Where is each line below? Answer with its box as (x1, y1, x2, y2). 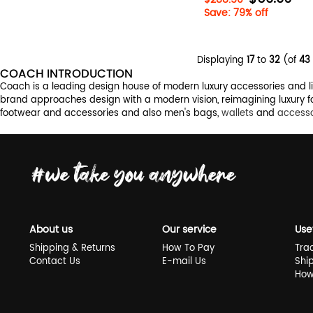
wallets (221, 106, 254, 121)
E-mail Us (162, 254, 206, 269)
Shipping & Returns (29, 241, 115, 256)
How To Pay (162, 241, 214, 256)
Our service (162, 221, 217, 238)
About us (29, 221, 73, 238)
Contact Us (29, 254, 80, 269)
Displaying (197, 53, 247, 68)
